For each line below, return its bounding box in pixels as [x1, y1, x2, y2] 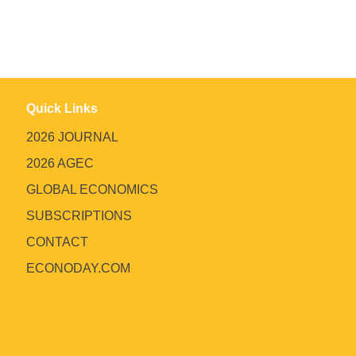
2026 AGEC [26, 157, 94, 170]
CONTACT [26, 235, 88, 249]
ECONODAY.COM [26, 261, 130, 275]
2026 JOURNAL [26, 130, 118, 144]
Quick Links [26, 102, 98, 115]
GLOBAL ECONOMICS [26, 183, 158, 196]
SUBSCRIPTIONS [26, 209, 132, 222]
